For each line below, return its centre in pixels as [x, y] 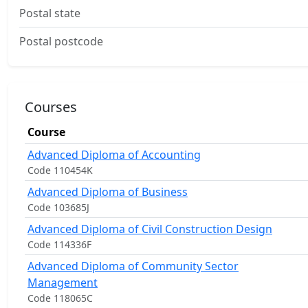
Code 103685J [58, 207]
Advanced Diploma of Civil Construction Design [150, 229]
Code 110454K [60, 170]
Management [63, 283]
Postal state [50, 13]
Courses [51, 107]
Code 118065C [60, 298]
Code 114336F [59, 244]
